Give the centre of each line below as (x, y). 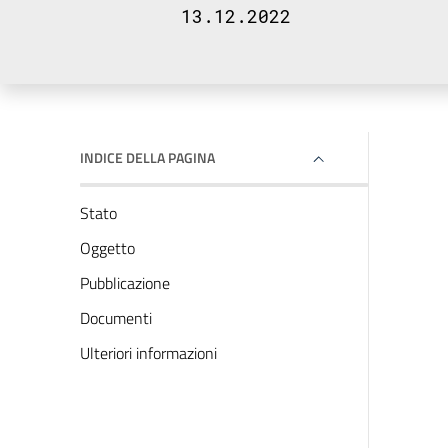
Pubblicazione (125, 283)
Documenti (116, 318)
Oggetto (107, 248)
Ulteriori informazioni (148, 353)
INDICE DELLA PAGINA (147, 157)
